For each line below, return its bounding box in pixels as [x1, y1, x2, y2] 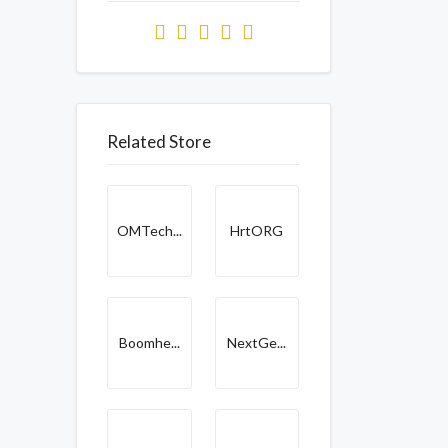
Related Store [107, 131, 211, 152]
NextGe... [227, 334, 287, 351]
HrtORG [230, 222, 284, 239]
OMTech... [116, 222, 182, 239]
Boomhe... [118, 334, 180, 351]
